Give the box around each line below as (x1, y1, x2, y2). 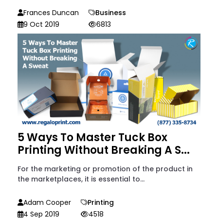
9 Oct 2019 (23, 19, 59, 29)
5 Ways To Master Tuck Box (18, 130, 167, 145)
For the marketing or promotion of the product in (18, 164, 193, 174)
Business (95, 7, 126, 18)
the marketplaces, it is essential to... (18, 174, 145, 184)
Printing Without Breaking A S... (18, 143, 190, 158)
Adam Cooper (23, 198, 71, 208)
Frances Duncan (23, 7, 79, 18)
